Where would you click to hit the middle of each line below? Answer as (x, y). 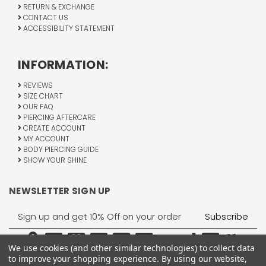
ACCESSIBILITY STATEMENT (68, 28)
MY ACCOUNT (45, 139)
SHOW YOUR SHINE (54, 160)
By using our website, (205, 259)
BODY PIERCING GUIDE (60, 150)
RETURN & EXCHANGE (58, 7)
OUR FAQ (37, 107)
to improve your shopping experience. (85, 259)
